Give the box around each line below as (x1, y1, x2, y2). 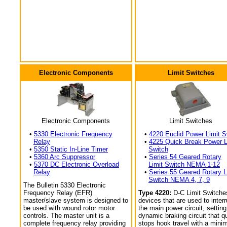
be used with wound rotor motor (23, 204, 115, 212)
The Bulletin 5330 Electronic (23, 181, 106, 189)
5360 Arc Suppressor (34, 153, 95, 161)
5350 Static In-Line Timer (34, 145, 108, 153)
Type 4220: (138, 189, 171, 197)
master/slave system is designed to (23, 197, 128, 204)
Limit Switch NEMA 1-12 (148, 161, 220, 168)
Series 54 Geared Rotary (149, 153, 221, 161)
